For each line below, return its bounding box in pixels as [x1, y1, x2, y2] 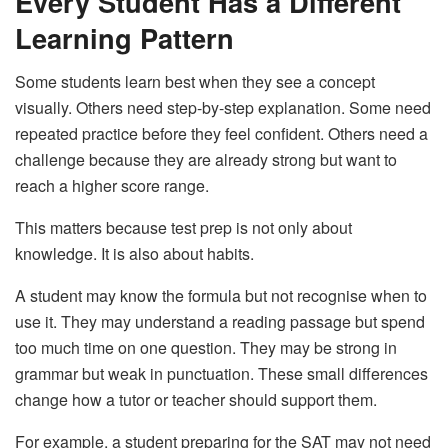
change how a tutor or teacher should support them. [15, 388, 377, 412]
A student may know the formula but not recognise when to [15, 284, 427, 308]
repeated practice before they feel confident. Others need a [15, 122, 428, 146]
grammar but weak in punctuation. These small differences [15, 362, 428, 386]
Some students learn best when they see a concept [15, 70, 375, 94]
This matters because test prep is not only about [15, 216, 352, 240]
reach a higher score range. [15, 174, 209, 198]
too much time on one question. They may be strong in [15, 336, 397, 360]
